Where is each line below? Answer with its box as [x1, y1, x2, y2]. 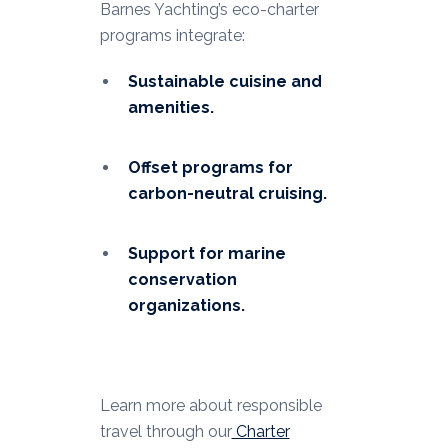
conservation [127, 270, 237, 290]
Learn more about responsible [99, 396, 322, 416]
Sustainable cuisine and [127, 72, 322, 92]
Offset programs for [127, 158, 293, 178]
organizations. [127, 296, 245, 316]
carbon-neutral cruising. [127, 184, 327, 204]
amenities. [127, 98, 214, 118]
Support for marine [127, 244, 286, 264]
